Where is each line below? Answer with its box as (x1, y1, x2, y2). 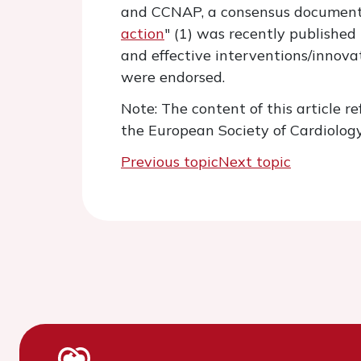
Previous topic (121, 152, 218, 171)
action (121, 24, 164, 43)
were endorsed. (121, 68, 225, 86)
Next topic (218, 152, 291, 171)
